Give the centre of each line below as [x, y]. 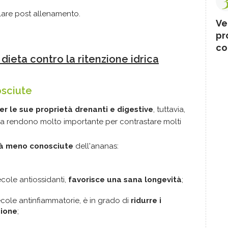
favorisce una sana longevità [125, 180]
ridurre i [146, 201]
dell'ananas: [96, 146]
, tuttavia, [169, 110]
